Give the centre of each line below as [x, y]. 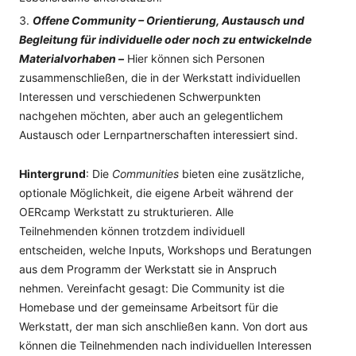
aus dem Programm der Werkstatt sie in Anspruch [148, 269]
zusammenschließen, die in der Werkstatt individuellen [160, 77]
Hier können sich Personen [194, 58]
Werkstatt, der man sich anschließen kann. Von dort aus [163, 326]
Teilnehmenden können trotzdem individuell [132, 231]
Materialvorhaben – [72, 58]
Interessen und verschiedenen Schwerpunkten [140, 97]
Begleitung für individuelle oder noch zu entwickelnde [165, 39]
